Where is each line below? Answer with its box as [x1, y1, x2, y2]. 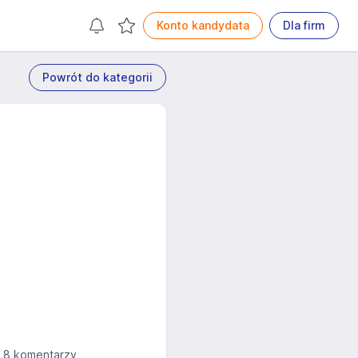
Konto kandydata [157, 18, 249, 32]
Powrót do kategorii [42, 70, 153, 84]
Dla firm [283, 18, 325, 32]
